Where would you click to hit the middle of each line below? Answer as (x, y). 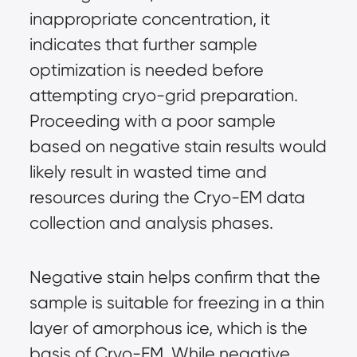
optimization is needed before (146, 70)
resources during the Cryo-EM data (167, 198)
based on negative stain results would (178, 147)
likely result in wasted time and (148, 172)
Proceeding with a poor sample (152, 121)
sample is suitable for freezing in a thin (177, 303)
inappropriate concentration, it (149, 19)
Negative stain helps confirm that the (175, 277)
